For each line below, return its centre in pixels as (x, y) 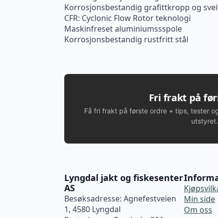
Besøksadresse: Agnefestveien (120, 199)
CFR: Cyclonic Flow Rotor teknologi (127, 18)
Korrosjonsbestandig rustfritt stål (126, 40)
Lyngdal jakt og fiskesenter (124, 178)
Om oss (198, 210)
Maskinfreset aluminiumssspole (123, 29)
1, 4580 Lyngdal (92, 209)
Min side (200, 199)
